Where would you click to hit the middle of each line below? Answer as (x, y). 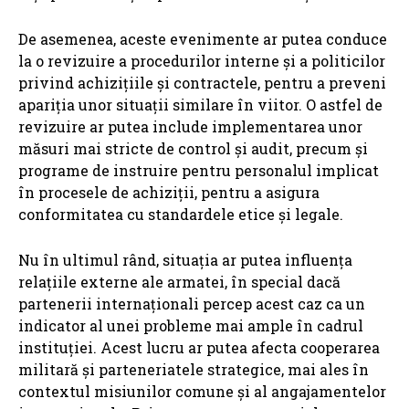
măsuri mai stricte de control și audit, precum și (193, 149)
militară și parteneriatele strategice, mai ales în (194, 370)
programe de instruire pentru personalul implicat (199, 171)
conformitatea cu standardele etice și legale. (181, 215)
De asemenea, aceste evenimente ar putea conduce (203, 39)
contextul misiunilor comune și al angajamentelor (202, 392)
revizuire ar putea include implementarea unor (190, 127)
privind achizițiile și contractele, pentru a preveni (202, 83)
